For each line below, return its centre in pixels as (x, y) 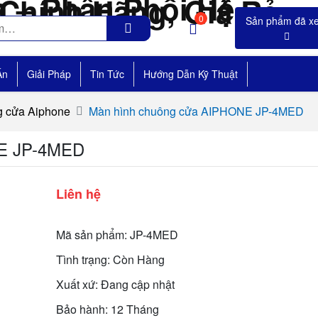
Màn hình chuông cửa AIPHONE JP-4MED (196, 111)
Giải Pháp (49, 74)
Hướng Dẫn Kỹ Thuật (191, 74)
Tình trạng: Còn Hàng (110, 259)
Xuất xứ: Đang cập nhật (115, 284)
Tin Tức (107, 74)
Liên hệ (78, 194)
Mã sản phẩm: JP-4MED (117, 235)
